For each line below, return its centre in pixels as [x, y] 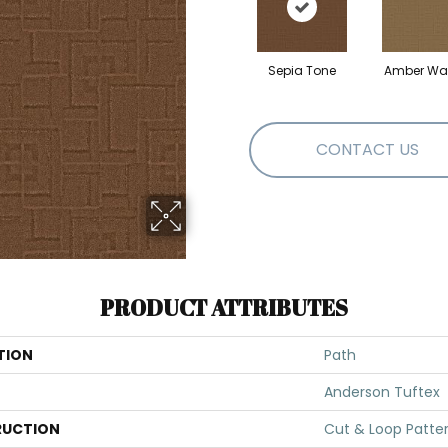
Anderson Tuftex [382, 392]
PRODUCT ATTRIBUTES [224, 307]
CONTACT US [367, 150]
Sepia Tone [301, 70]
